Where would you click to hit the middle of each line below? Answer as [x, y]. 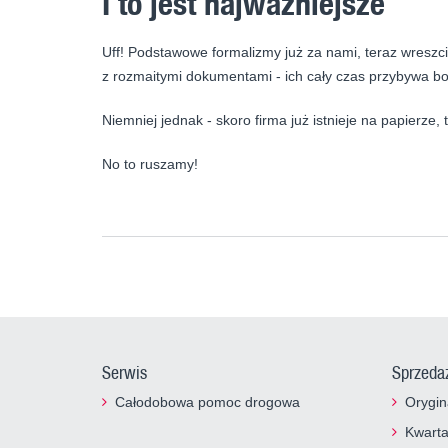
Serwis [124, 372]
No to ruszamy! [150, 164]
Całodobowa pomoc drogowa [207, 402]
